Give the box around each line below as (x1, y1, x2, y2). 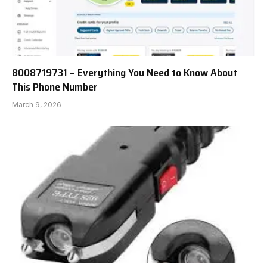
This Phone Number (12, 79, 98, 96)
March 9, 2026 (12, 100, 61, 110)
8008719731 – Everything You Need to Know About (12, 64, 237, 82)
